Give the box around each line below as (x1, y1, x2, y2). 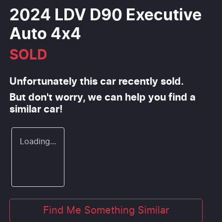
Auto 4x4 (9, 26, 81, 42)
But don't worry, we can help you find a (9, 92, 196, 103)
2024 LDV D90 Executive (9, 7, 202, 23)
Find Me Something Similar (43, 205, 169, 216)
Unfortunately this (9, 76, 100, 87)
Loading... (20, 137, 56, 146)
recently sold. (116, 76, 184, 87)
